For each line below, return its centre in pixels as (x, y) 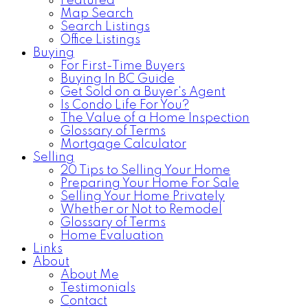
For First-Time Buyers (123, 66)
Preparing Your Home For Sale (150, 184)
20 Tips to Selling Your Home (145, 170)
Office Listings (100, 40)
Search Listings (105, 27)
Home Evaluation (112, 236)
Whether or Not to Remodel (141, 210)
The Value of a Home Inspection (155, 118)
